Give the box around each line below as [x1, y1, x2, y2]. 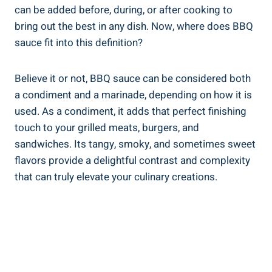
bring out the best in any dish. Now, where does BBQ [15, 18, 253, 34]
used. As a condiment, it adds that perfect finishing [15, 103, 246, 119]
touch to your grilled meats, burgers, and [15, 120, 199, 135]
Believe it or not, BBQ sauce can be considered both [15, 70, 251, 86]
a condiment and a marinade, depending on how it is [15, 87, 252, 103]
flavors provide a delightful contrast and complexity [15, 152, 250, 168]
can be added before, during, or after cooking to [15, 2, 233, 18]
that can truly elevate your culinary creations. [15, 169, 217, 185]
